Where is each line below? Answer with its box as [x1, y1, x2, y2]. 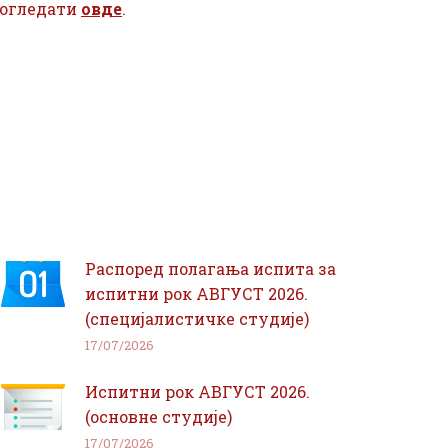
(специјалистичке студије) [85, 308, 309, 329]
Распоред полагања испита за [85, 258, 336, 279]
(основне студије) [85, 406, 232, 427]
